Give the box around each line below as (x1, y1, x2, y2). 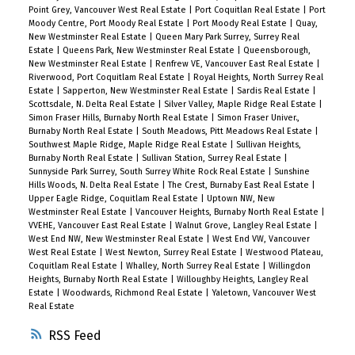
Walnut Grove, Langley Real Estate (174, 219, 314, 231)
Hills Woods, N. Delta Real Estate (28, 179, 162, 190)
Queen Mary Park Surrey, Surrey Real (155, 31, 300, 42)
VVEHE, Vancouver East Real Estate (28, 219, 169, 231)
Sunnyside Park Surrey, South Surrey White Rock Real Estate (28, 166, 268, 177)
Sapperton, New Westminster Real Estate (62, 85, 231, 96)
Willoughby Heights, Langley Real (176, 273, 308, 284)
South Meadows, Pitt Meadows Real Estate (141, 125, 315, 136)
